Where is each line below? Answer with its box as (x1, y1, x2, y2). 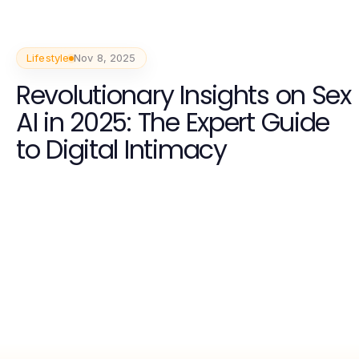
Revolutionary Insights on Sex (16, 77, 351, 114)
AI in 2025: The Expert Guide (16, 104, 330, 141)
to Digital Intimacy (16, 131, 227, 168)
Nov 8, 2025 (74, 51, 136, 65)
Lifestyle (26, 51, 70, 65)
